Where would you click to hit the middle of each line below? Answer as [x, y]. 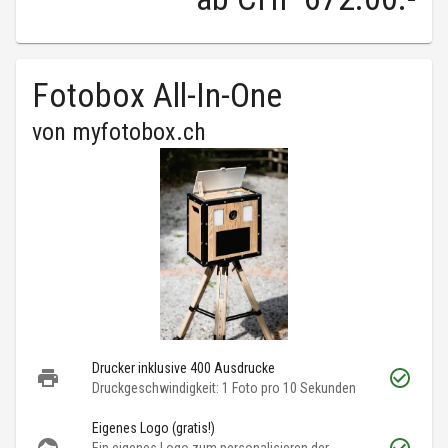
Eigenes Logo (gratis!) [153, 428]
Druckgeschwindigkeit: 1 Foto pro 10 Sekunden [224, 388]
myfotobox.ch [139, 132]
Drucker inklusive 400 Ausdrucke [183, 368]
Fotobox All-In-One [157, 95]
